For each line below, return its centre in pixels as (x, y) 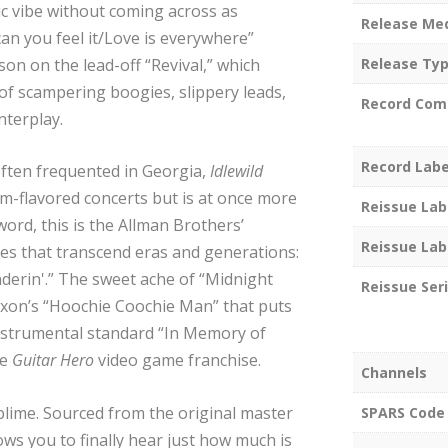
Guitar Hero (53, 360)
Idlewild (237, 171)
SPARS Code (402, 413)
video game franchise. (178, 360)
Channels (393, 373)
